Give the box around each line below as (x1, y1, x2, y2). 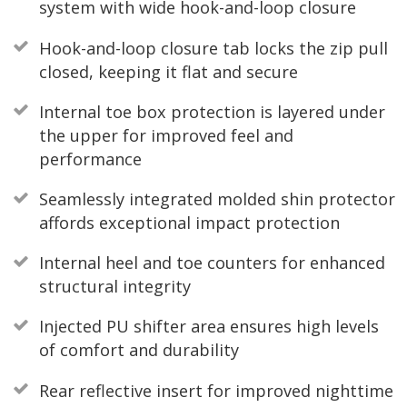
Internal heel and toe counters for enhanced (38, 252, 385, 274)
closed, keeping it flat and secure (38, 60, 298, 83)
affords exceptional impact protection (38, 212, 340, 234)
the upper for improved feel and (38, 124, 293, 146)
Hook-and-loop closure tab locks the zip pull (38, 36, 388, 59)
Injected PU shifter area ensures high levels (38, 315, 379, 338)
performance (38, 147, 142, 170)
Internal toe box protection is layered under (38, 100, 385, 123)
